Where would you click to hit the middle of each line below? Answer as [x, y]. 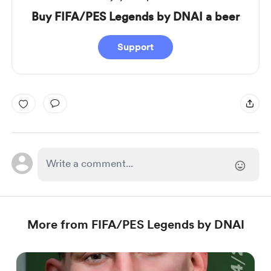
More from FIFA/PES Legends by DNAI [135, 224]
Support [135, 47]
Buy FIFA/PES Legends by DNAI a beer [135, 17]
